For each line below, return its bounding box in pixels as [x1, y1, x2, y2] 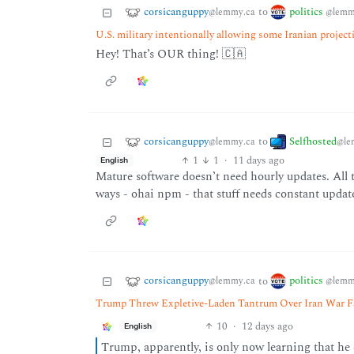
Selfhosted [288, 133, 337, 149]
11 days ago [232, 152, 284, 168]
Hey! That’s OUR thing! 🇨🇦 [95, 45, 246, 64]
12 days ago [241, 318, 293, 334]
